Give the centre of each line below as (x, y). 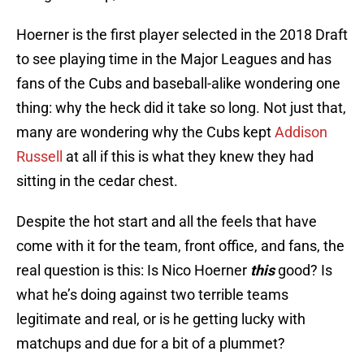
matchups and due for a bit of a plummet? (151, 344)
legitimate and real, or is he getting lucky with (161, 319)
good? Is (303, 271)
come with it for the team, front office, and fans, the (180, 246)
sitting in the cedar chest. (97, 181)
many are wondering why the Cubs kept (145, 132)
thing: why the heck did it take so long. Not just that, (181, 108)
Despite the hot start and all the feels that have (167, 222)
